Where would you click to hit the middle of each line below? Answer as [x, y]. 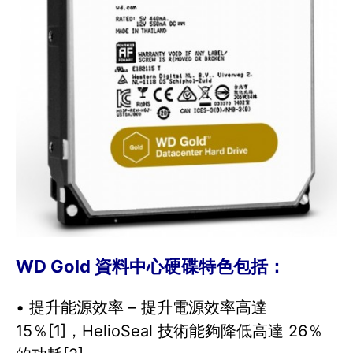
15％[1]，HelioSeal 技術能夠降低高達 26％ [169, 331]
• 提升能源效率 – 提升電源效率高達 [141, 307]
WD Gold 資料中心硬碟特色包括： [150, 266]
